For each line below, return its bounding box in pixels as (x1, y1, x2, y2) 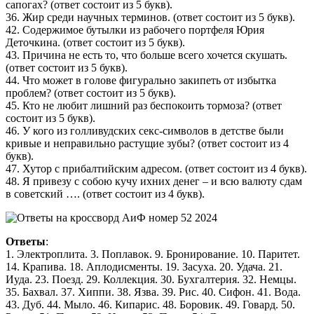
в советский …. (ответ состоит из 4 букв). (6, 187, 205, 200)
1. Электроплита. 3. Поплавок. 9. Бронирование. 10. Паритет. (6, 247, 300, 260)
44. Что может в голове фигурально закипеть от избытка (6, 74, 276, 86)
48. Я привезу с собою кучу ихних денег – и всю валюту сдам (6, 175, 302, 187)
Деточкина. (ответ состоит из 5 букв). (6, 36, 185, 48)
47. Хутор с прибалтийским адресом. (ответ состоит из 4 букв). (6, 162, 307, 175)
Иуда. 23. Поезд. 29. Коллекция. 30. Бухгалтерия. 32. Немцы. (6, 273, 296, 285)
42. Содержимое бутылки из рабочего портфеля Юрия (6, 23, 264, 36)
